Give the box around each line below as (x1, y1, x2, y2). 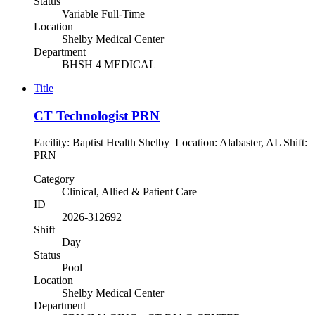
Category (34, 173, 75, 186)
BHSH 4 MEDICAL (62, 58, 156, 70)
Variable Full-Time (62, 7, 145, 20)
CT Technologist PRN (34, 108, 160, 123)
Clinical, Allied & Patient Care (62, 186, 197, 198)
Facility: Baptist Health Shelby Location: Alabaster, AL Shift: (34, 136, 307, 149)
